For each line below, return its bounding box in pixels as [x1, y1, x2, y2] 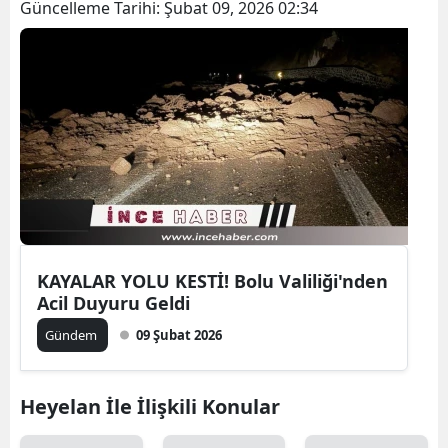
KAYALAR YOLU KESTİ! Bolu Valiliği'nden [37, 268, 388, 293]
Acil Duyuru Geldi [37, 290, 190, 315]
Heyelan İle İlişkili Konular [20, 392, 280, 420]
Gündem [45, 325, 100, 344]
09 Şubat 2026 [136, 325, 222, 344]
